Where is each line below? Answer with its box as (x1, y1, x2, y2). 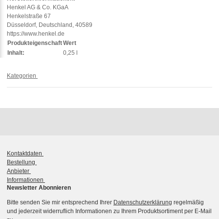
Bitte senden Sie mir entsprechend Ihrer (7, 198, 113, 206)
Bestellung (7, 158, 37, 166)
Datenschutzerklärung (113, 198, 172, 206)
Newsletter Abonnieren (7, 184, 71, 191)
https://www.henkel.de (7, 30, 65, 37)
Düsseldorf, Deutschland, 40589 (7, 21, 92, 28)
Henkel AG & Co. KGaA (7, 3, 68, 11)
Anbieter (7, 167, 31, 175)
